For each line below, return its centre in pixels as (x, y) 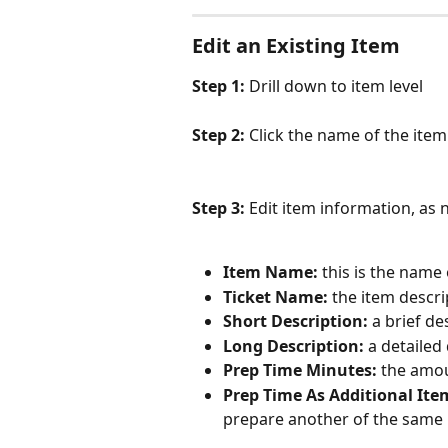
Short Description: (295, 321)
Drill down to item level (336, 85)
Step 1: (220, 85)
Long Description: (293, 345)
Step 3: (220, 207)
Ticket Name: (275, 296)
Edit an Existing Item (296, 45)
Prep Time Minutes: (300, 370)
